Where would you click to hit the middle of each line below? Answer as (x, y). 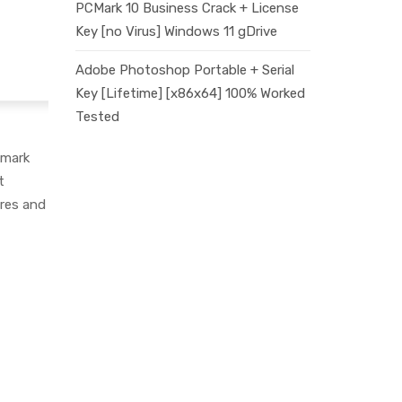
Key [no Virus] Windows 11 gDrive (176, 31)
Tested (97, 117)
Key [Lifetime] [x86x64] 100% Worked (190, 93)
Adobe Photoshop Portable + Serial (184, 70)
